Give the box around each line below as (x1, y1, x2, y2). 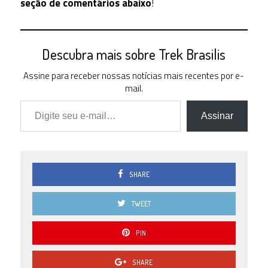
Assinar (201, 110, 234, 121)
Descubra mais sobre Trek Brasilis (42, 44, 226, 63)
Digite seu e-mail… (19, 92, 43, 108)
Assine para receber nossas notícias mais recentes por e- (23, 68, 245, 83)
